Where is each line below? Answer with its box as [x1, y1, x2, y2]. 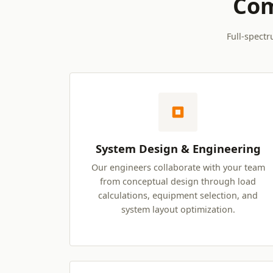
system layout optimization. [121, 204, 235, 216]
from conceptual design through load [100, 175, 256, 188]
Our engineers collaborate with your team [91, 161, 265, 174]
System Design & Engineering [95, 141, 261, 157]
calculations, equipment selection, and [98, 190, 258, 202]
